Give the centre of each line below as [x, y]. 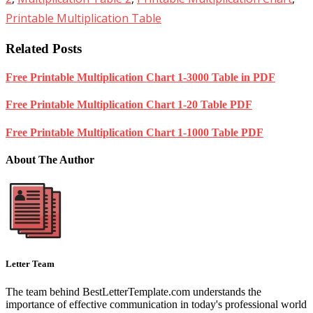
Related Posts [44, 48]
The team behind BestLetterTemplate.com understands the [133, 291]
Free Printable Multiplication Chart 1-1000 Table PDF [134, 132]
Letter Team [30, 264]
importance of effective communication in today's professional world [156, 304]
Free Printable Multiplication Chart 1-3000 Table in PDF [140, 78]
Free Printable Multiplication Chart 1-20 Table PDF [129, 105]
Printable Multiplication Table [83, 19]
